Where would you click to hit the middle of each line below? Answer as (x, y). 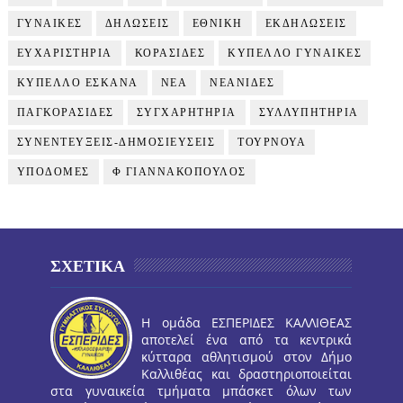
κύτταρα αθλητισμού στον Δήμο (247, 357)
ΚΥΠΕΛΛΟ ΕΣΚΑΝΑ (77, 83)
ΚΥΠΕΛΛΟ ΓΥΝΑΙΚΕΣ (295, 54)
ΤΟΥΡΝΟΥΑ (272, 143)
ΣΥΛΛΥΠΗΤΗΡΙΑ (309, 113)
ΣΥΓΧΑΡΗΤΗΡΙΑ (186, 113)
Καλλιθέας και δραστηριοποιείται (247, 374)
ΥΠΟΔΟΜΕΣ (53, 172)
